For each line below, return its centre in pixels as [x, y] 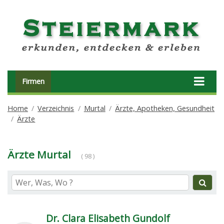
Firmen [33, 81]
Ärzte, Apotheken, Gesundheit [165, 108]
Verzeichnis [56, 108]
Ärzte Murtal [39, 154]
